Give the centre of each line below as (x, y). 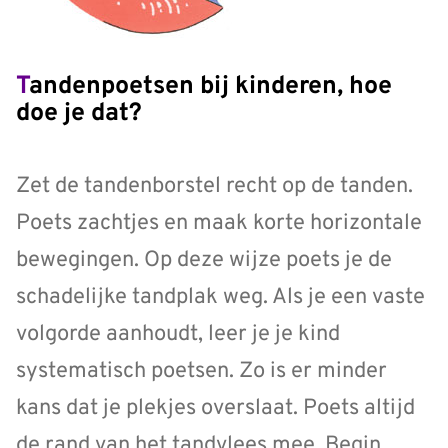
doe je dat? (79, 114)
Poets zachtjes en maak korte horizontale (219, 223)
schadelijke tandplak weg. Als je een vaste (220, 297)
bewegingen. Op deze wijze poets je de (204, 260)
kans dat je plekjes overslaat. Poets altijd (215, 408)
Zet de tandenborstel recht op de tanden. (214, 186)
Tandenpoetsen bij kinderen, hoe (22, 87)
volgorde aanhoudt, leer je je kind (178, 334)
